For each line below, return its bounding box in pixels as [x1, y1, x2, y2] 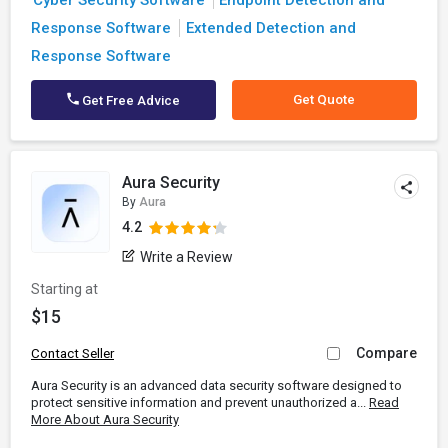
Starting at [31, 281, 98, 297]
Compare [356, 345, 417, 361]
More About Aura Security [31, 412, 179, 427]
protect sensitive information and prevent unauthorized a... [31, 395, 369, 410]
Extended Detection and [185, 19, 356, 37]
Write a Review [140, 249, 234, 265]
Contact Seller [31, 346, 114, 361]
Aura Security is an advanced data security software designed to [31, 378, 402, 393]
